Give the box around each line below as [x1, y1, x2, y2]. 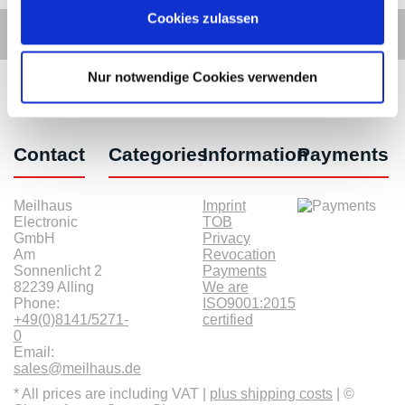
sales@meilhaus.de [14, 360, 141, 376]
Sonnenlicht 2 [14, 262, 102, 278]
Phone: [14, 295, 60, 311]
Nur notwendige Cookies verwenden [88, 69, 317, 85]
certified [202, 311, 253, 327]
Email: [14, 344, 54, 360]
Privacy [202, 230, 250, 246]
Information [202, 143, 308, 165]
